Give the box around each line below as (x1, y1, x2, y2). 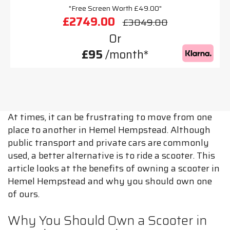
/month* (103, 46, 148, 64)
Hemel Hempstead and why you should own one (8, 174, 212, 188)
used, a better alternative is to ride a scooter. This (8, 148, 215, 163)
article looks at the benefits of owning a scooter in (8, 161, 220, 176)
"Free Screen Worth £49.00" (68, 3, 162, 14)
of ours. (8, 187, 40, 201)
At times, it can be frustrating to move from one (8, 110, 212, 124)
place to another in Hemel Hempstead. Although (8, 123, 210, 137)
